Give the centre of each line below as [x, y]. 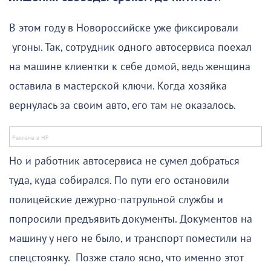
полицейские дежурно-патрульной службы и [116, 200]
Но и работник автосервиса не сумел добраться [124, 162]
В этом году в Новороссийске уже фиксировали [124, 28]
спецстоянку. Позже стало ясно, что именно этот [126, 258]
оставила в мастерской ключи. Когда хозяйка [118, 87]
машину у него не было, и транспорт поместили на [130, 239]
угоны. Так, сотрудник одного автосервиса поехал [130, 48]
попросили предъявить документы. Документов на [131, 220]
